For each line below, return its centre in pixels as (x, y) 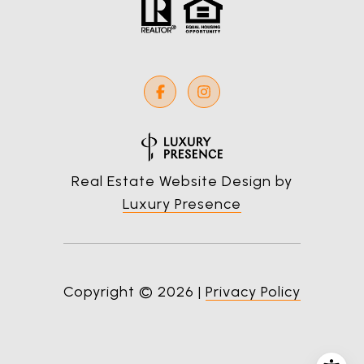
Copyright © (108, 292)
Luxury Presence (182, 204)
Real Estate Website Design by (182, 182)
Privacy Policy (253, 292)
